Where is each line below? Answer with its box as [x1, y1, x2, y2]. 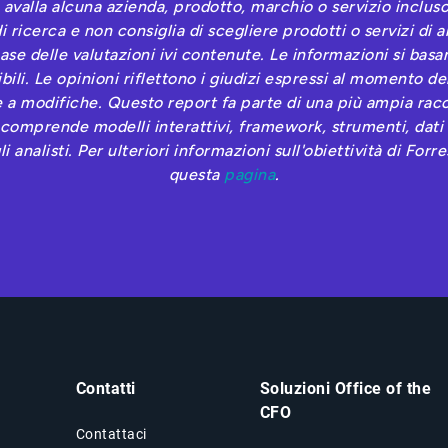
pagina [224, 165, 275, 185]
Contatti [75, 379, 136, 399]
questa [168, 165, 224, 185]
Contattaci [75, 426, 147, 443]
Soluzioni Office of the [259, 379, 432, 399]
